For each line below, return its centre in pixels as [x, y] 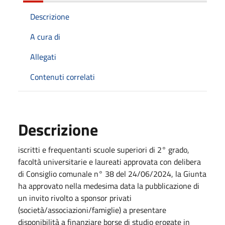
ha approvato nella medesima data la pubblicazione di [109, 186]
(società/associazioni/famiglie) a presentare [92, 210]
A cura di [45, 36]
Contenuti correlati [63, 77]
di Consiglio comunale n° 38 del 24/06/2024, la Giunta [112, 174]
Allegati [43, 57]
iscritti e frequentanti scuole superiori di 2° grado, [104, 149]
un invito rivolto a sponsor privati [75, 198]
